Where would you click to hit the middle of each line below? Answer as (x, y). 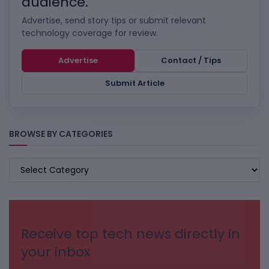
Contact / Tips (191, 60)
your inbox (56, 252)
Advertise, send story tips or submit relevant (114, 20)
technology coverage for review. (90, 33)
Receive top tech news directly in (131, 234)
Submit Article (134, 83)
